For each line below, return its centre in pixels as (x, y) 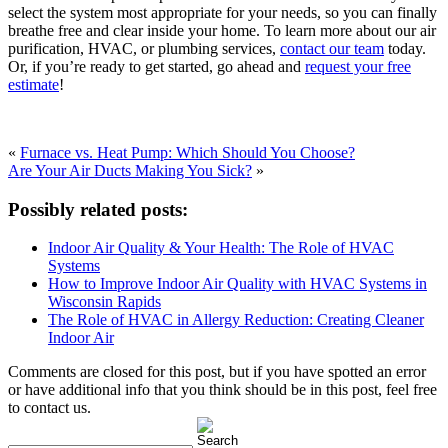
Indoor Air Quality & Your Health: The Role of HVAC (221, 248)
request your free (358, 66)
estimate (33, 84)
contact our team (332, 48)
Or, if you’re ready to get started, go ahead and (156, 66)
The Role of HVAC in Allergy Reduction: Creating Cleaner (236, 320)
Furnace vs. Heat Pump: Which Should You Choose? (187, 152)
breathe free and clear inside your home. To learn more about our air (222, 30)
